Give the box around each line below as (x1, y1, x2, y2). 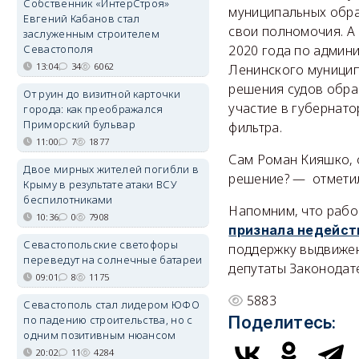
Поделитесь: (228, 313, 337, 333)
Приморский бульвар (23, 117, 135, 131)
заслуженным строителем (23, 26, 160, 41)
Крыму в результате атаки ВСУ (23, 177, 177, 192)
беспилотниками (23, 192, 113, 207)
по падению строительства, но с (23, 313, 193, 327)
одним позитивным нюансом (23, 328, 176, 342)
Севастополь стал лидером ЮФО (23, 297, 200, 312)
